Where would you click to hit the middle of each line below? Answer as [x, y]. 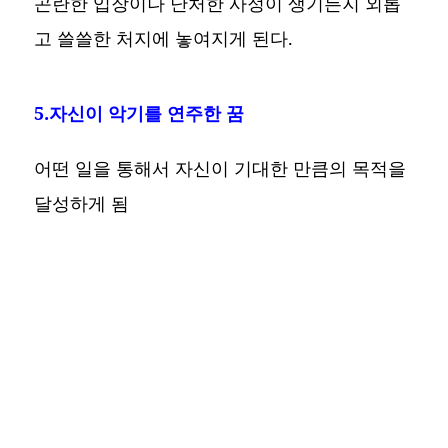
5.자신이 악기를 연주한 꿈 [139, 112]
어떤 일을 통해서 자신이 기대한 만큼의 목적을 [220, 167]
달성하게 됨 [82, 202]
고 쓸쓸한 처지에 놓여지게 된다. [164, 37]
